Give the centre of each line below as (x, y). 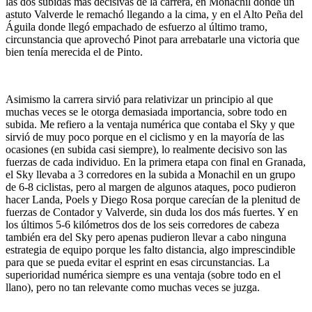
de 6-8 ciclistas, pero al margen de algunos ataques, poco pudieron (151, 187)
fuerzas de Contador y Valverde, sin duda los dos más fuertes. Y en (152, 212)
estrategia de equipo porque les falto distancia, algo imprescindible (150, 249)
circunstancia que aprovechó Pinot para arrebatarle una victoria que (153, 39)
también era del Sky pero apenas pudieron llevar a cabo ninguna (146, 237)
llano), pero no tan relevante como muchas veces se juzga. (133, 287)
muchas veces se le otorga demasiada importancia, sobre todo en (146, 111)
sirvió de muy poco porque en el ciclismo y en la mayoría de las (145, 136)
